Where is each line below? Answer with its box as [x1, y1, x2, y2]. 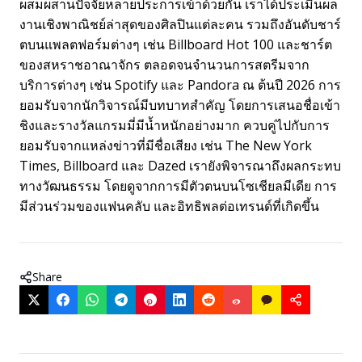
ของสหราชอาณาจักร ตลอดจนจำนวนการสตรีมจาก [19, 56, 309, 74]
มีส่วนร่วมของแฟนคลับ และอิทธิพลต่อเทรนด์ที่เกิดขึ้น [19, 197, 319, 215]
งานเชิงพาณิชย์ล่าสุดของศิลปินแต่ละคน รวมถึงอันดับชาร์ [19, 15, 341, 33]
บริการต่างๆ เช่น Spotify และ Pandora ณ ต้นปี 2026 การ [19, 76, 341, 94]
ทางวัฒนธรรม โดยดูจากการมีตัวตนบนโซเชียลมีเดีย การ [19, 177, 337, 195]
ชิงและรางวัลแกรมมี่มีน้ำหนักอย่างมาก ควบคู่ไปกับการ [19, 116, 330, 134]
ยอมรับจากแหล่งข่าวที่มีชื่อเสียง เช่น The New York [19, 137, 312, 154]
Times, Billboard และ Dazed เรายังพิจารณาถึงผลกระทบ [19, 157, 341, 175]
